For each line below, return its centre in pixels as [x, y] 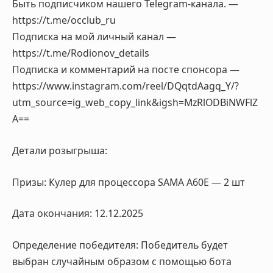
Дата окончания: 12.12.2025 [78, 214]
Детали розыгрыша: [60, 151]
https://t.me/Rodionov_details [81, 53]
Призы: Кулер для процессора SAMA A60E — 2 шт [129, 182]
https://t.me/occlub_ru [64, 20]
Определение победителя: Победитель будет [120, 245]
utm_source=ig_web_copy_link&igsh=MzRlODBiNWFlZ [135, 103]
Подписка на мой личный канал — [94, 37]
